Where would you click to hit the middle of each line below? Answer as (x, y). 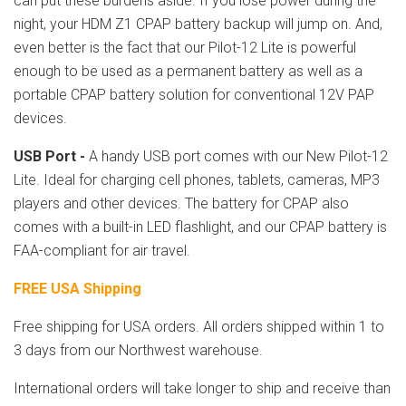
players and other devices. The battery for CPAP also (181, 203)
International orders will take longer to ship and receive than (202, 388)
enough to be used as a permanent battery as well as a (188, 71)
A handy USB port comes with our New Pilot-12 (238, 156)
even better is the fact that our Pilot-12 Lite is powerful (185, 48)
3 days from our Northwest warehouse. (138, 350)
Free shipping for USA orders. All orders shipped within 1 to (199, 327)
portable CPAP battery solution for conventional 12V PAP (194, 95)
